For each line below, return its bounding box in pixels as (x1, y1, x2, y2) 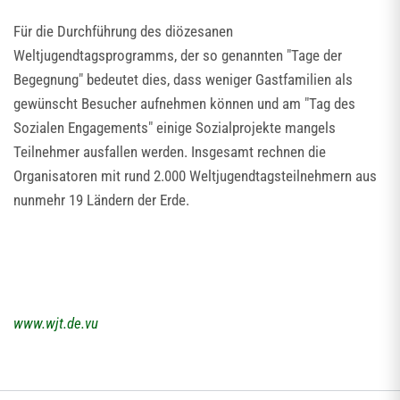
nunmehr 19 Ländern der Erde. (13, 191, 189, 209)
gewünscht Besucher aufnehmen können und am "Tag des (13, 95, 355, 112)
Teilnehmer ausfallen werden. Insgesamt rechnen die (13, 143, 326, 161)
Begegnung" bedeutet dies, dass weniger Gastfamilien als (13, 71, 353, 88)
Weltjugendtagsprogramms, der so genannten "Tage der (13, 46, 342, 64)
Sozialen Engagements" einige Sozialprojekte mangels (13, 119, 336, 137)
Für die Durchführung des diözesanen (13, 22, 233, 40)
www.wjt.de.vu (13, 314, 98, 332)
